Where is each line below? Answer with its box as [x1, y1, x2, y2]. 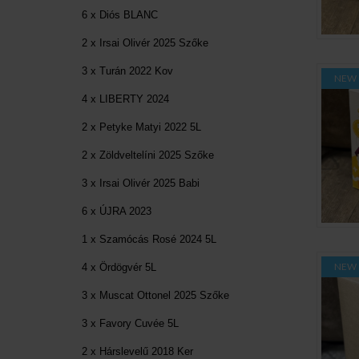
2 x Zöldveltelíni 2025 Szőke [82, 148, 214, 161]
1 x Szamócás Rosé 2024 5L [82, 232, 216, 245]
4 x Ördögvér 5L [82, 260, 156, 273]
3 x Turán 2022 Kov [82, 64, 173, 77]
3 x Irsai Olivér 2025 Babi [82, 176, 200, 189]
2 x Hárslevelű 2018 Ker [82, 345, 193, 357]
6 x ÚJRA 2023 [82, 204, 151, 217]
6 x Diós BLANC [82, 8, 158, 21]
